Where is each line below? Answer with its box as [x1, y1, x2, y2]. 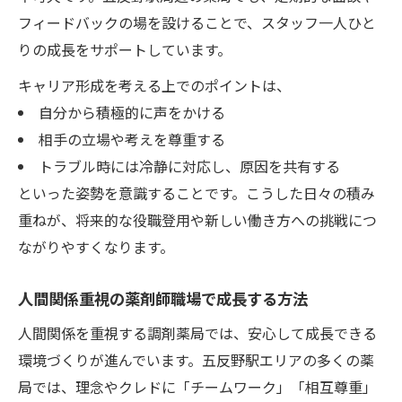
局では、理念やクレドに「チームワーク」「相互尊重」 [18, 375, 377, 398]
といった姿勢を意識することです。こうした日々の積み [18, 181, 375, 204]
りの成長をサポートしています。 [18, 38, 232, 60]
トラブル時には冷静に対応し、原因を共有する [38, 154, 340, 177]
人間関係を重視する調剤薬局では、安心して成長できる [18, 321, 377, 344]
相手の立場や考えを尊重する [38, 127, 225, 150]
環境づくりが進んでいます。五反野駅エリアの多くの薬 [18, 348, 374, 371]
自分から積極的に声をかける [38, 100, 225, 123]
